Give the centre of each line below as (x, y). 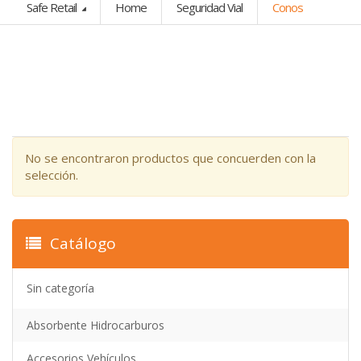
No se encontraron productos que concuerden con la (170, 158)
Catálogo (81, 243)
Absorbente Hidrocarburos (95, 325)
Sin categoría (60, 288)
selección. (52, 175)
